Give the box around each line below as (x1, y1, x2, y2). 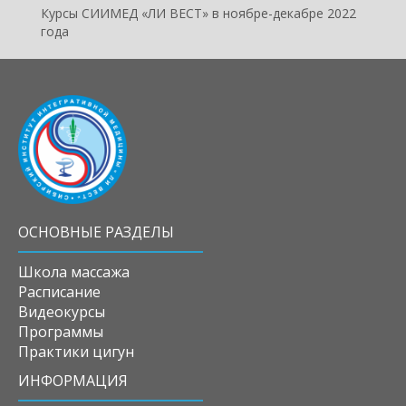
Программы (18, 322, 103, 343)
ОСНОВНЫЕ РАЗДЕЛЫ (18, 222, 174, 243)
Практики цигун (18, 342, 134, 362)
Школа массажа (18, 262, 130, 283)
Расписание (18, 282, 101, 303)
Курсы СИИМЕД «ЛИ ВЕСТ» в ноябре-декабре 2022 (41, 5, 356, 23)
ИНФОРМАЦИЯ (18, 371, 128, 391)
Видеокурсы (18, 302, 105, 323)
